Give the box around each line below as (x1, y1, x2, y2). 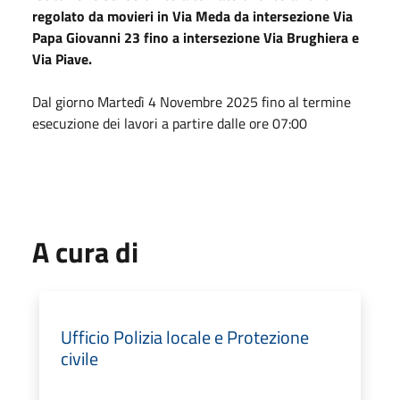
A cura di (32, 229, 138, 273)
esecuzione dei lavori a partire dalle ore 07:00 (32, 112, 307, 134)
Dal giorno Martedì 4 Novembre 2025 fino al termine (32, 90, 351, 112)
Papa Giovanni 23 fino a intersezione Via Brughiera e (32, 26, 359, 48)
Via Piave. (32, 47, 92, 70)
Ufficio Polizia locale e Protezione (61, 322, 309, 351)
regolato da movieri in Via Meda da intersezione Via (32, 4, 353, 27)
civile (61, 344, 98, 372)
